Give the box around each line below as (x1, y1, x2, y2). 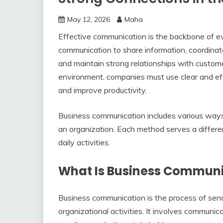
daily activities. (58, 137, 110, 147)
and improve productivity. (58, 85, 147, 95)
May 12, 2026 (67, 15, 110, 24)
